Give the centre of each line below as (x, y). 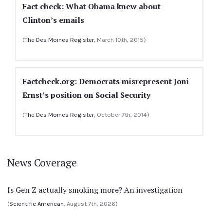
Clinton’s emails (53, 20)
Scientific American (36, 204)
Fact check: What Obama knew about (91, 6)
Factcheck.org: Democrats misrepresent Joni (106, 81)
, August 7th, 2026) (91, 204)
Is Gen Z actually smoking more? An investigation (95, 190)
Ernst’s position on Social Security (86, 95)
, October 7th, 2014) (122, 115)
